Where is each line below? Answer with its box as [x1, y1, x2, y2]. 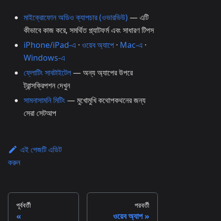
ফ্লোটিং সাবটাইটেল [24, 67, 71, 78]
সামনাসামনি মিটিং [24, 94, 65, 106]
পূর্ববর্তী [16, 200, 31, 210]
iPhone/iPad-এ [24, 39, 76, 50]
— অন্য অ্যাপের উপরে [71, 67, 133, 78]
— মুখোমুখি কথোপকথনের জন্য [65, 94, 146, 106]
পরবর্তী [135, 200, 149, 210]
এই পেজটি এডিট [20, 144, 62, 155]
